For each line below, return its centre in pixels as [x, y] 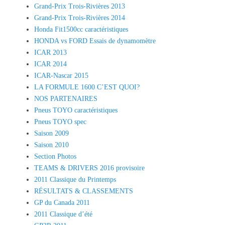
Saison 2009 [51, 133]
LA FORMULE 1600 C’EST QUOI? [87, 87]
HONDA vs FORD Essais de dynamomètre [95, 41]
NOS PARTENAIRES [66, 98]
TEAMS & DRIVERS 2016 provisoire [89, 168]
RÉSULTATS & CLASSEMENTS [84, 191]
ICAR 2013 [50, 52]
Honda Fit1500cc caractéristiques [81, 29]
